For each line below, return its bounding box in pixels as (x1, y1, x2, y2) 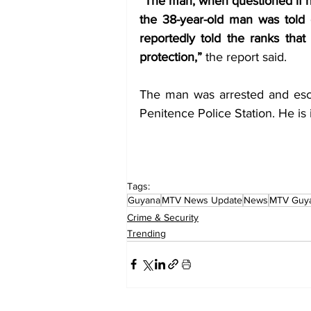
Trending (127, 227, 166, 239)
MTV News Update (162, 194, 242, 205)
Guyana (128, 194, 160, 205)
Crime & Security (127, 211, 199, 223)
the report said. (202, 49, 290, 64)
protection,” (140, 49, 202, 64)
